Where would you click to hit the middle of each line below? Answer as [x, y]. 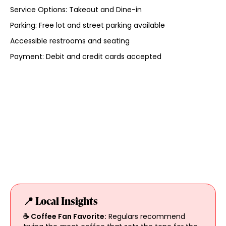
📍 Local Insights [60, 201]
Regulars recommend [146, 216]
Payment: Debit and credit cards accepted [86, 56]
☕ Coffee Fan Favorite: [65, 216]
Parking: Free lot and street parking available [87, 25]
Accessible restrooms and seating [70, 41]
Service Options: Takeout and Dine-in [76, 9]
